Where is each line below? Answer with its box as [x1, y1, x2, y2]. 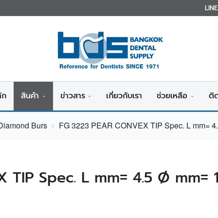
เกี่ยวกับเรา [106, 90, 143, 102]
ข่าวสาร [60, 90, 85, 102]
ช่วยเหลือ [157, 90, 188, 102]
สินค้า [20, 90, 39, 102]
